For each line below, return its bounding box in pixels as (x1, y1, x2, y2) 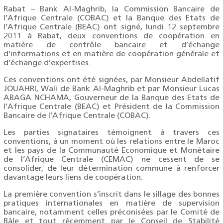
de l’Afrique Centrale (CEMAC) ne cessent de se (3, 156, 220, 164)
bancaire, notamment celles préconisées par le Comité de (3, 209, 220, 217)
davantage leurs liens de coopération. (3, 174, 143, 182)
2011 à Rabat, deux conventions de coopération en (3, 32, 220, 40)
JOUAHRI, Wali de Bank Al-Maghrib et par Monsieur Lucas (3, 85, 220, 93)
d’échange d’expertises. (3, 59, 91, 67)
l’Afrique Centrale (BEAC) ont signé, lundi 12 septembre (3, 23, 220, 31)
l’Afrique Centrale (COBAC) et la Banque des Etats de (3, 14, 220, 22)
